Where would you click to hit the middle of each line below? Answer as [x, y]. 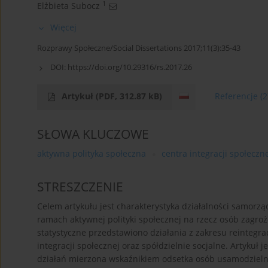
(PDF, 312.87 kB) [129, 96]
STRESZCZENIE [80, 187]
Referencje [237, 96]
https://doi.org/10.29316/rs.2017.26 [130, 67]
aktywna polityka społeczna [92, 154]
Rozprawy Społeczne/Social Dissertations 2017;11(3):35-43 [139, 48]
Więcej [63, 28]
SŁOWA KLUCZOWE [93, 134]
